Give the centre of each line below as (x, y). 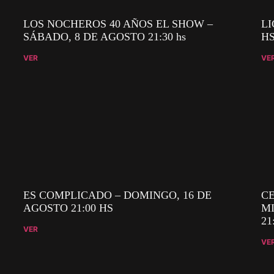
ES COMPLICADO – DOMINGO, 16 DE (118, 195)
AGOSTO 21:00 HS (68, 208)
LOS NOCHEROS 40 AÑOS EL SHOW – (118, 24)
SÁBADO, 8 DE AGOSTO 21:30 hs (105, 36)
